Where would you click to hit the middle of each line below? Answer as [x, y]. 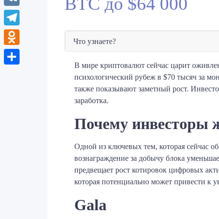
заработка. [91, 101]
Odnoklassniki [26, 53]
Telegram [18, 33]
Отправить [22, 72]
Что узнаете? [95, 41]
